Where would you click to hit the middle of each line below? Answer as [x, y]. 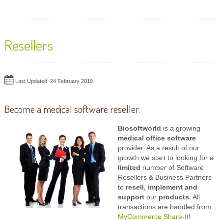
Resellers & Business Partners [165, 178]
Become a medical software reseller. [72, 109]
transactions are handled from [164, 207]
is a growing [180, 129]
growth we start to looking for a [165, 158]
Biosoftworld [139, 129]
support [131, 197]
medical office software [157, 138]
